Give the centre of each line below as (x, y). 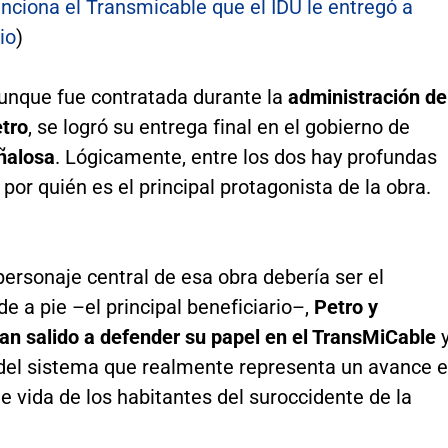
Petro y (345, 307)
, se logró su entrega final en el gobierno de (218, 127)
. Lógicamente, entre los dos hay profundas (245, 157)
